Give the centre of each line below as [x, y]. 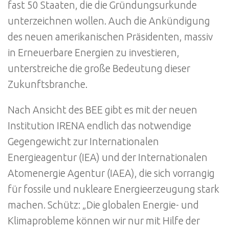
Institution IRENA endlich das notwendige [99, 126]
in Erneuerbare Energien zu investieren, [94, 52]
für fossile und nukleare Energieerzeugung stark [113, 189]
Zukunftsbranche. [48, 84]
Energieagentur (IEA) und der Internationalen [108, 158]
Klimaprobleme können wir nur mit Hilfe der [104, 221]
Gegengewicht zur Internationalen [83, 142]
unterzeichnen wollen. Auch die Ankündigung [109, 21]
